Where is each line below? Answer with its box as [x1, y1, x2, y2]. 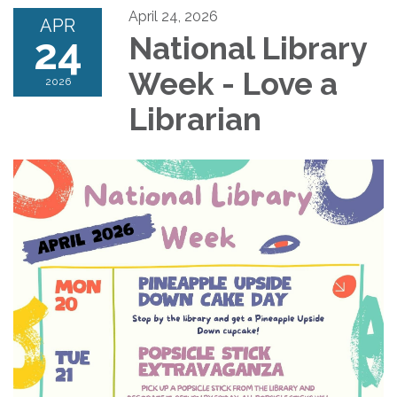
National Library [128, 30, 366, 67]
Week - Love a [128, 66, 338, 103]
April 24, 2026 [128, 8, 218, 26]
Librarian [128, 101, 261, 138]
